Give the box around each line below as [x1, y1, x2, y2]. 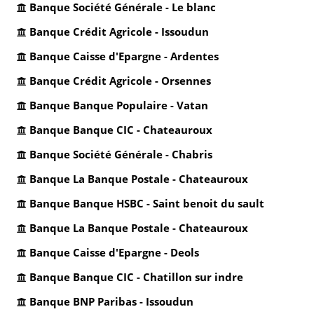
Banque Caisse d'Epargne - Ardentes [29, 49, 219, 63]
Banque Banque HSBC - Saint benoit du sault [29, 196, 264, 210]
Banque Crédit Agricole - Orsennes [29, 74, 211, 88]
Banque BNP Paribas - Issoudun [29, 294, 193, 308]
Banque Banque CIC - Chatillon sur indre [29, 270, 243, 284]
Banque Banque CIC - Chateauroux [29, 123, 212, 137]
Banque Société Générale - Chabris [29, 147, 212, 161]
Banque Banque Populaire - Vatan [29, 98, 208, 112]
